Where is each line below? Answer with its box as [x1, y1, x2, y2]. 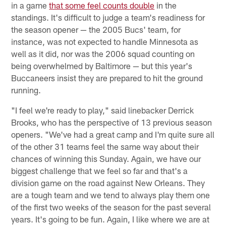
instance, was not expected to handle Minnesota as [11, 36, 199, 46]
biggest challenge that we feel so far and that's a [11, 165, 188, 176]
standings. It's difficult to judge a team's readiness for [11, 12, 205, 22]
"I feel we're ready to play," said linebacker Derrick [11, 104, 194, 115]
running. [11, 84, 41, 95]
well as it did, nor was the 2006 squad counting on [11, 48, 195, 59]
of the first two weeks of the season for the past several [11, 201, 211, 212]
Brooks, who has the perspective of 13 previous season [11, 117, 212, 127]
